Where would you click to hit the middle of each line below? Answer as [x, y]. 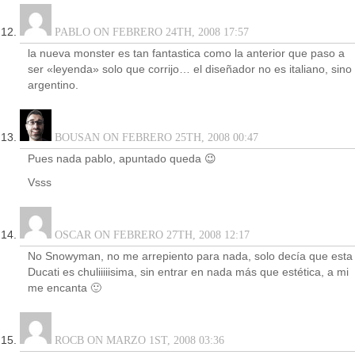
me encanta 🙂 [65, 288]
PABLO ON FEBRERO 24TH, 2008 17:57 [150, 32]
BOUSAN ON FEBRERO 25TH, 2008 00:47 [155, 137]
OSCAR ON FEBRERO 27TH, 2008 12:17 [151, 235]
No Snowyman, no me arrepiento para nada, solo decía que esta [190, 256]
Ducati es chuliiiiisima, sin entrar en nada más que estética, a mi [188, 272]
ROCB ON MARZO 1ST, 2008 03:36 [138, 340]
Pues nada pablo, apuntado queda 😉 [122, 159]
